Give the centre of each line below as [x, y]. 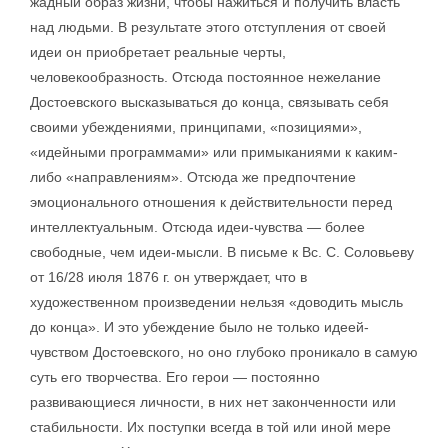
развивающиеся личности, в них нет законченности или [213, 402]
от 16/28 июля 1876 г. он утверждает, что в [168, 277]
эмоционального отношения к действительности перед [211, 202]
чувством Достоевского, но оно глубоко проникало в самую [224, 352]
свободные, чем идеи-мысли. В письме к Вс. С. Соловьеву [222, 252]
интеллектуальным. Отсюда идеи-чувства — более [197, 227]
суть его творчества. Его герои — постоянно [175, 377]
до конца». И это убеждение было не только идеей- [199, 327]
